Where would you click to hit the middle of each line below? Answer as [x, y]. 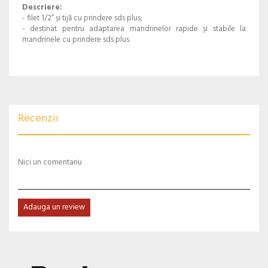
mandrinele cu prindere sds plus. [76, 39]
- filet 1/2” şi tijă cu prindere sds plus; [82, 18]
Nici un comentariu [50, 162]
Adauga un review [54, 207]
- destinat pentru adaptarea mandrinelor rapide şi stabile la [134, 29]
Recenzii [38, 118]
